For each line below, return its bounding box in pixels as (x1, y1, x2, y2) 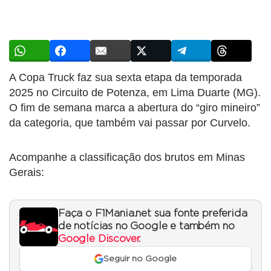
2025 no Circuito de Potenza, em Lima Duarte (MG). (9, 86, 261, 99)
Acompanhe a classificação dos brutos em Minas (9, 151, 245, 163)
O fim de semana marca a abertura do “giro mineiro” (9, 101, 260, 114)
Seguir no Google (103, 255, 177, 263)
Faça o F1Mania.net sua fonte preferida (58, 208, 247, 218)
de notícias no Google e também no (58, 221, 235, 231)
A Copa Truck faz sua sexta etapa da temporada (9, 71, 242, 83)
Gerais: (9, 166, 44, 178)
